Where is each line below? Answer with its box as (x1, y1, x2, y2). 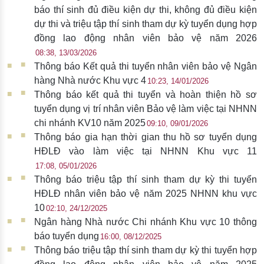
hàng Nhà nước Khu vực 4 (34, 75, 146, 85)
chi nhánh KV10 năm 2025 (34, 117, 146, 128)
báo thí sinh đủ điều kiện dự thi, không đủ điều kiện (34, 4, 257, 15)
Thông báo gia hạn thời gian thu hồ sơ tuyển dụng (34, 131, 257, 142)
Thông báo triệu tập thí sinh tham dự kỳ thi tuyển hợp (34, 245, 257, 255)
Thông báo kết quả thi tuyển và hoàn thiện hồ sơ (34, 89, 257, 100)
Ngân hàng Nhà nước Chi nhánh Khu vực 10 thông (34, 216, 257, 227)
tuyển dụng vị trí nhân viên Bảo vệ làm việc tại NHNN (34, 103, 257, 114)
